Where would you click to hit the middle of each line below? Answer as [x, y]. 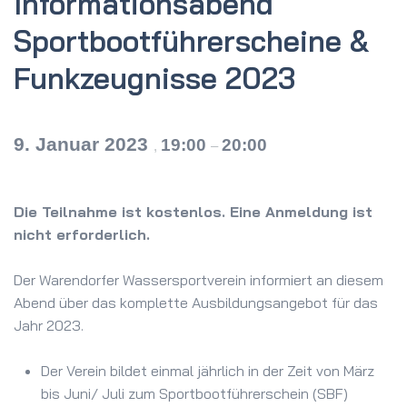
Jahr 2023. [49, 326]
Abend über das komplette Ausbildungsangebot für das [196, 303]
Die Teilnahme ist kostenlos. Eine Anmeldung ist [193, 212]
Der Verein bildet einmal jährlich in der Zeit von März [208, 371]
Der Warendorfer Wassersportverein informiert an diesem [199, 280]
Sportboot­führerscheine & [192, 41]
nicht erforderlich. [82, 235]
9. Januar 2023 [84, 144]
